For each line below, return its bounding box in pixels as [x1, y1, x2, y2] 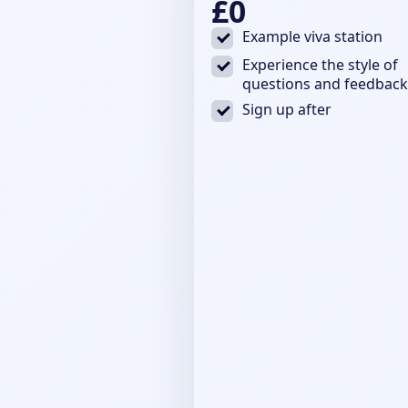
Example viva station [241, 25, 382, 46]
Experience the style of [241, 54, 398, 75]
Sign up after [241, 98, 331, 119]
